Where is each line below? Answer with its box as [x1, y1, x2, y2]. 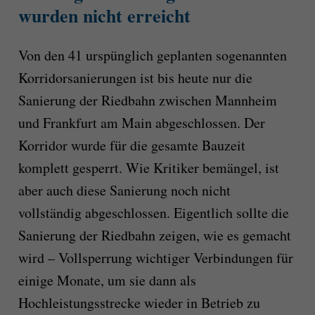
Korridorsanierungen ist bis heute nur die [18, 67, 252, 87]
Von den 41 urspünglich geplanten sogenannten [18, 45, 287, 65]
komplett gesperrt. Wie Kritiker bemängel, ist [18, 157, 279, 177]
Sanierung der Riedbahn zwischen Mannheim [18, 90, 277, 110]
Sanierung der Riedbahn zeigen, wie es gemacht [18, 225, 291, 245]
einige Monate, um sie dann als [18, 270, 196, 290]
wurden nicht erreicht [18, 2, 191, 30]
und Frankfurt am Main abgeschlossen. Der [18, 112, 265, 132]
